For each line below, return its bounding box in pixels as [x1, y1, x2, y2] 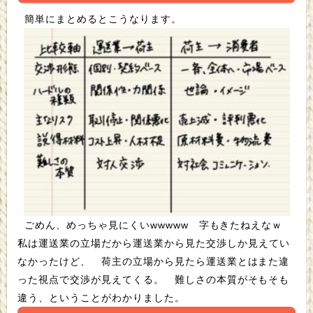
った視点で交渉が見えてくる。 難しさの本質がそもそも [17, 274, 168, 286]
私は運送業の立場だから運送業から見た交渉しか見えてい [17, 238, 290, 249]
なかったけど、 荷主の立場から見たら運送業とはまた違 [17, 256, 94, 268]
